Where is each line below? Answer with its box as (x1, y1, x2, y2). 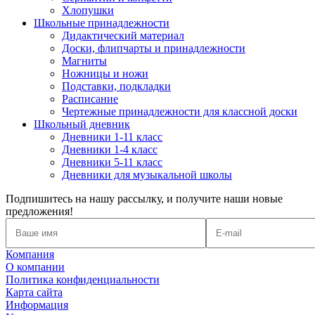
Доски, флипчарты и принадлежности (62, 42, 245, 55)
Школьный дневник (34, 118, 130, 131)
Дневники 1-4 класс (62, 143, 157, 156)
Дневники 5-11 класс (62, 156, 162, 169)
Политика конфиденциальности (6, 274, 160, 286)
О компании (6, 261, 65, 274)
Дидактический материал (62, 30, 184, 42)
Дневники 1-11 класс (62, 131, 162, 143)
